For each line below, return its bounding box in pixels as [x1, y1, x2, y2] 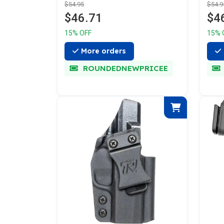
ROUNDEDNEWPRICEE [80, 63, 168, 73]
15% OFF [64, 29, 91, 37]
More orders [81, 46, 126, 55]
